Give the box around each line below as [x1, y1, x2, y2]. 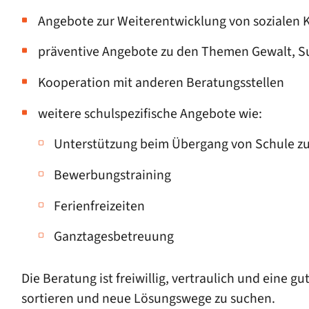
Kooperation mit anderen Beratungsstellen [37, 72, 284, 92]
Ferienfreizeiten [54, 196, 146, 216]
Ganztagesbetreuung [54, 227, 175, 247]
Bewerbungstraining [54, 165, 172, 185]
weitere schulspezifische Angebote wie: [37, 103, 262, 123]
